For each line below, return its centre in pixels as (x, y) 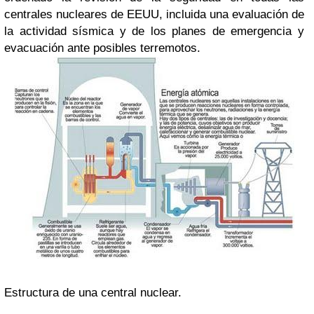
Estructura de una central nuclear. (93, 293)
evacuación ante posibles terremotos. (102, 48)
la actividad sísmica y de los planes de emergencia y (154, 31)
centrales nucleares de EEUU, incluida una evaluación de (154, 14)
